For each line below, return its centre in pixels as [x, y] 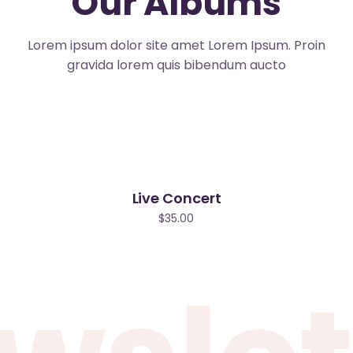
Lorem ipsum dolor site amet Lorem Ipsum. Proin [176, 46]
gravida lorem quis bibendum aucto [176, 65]
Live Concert [176, 199]
